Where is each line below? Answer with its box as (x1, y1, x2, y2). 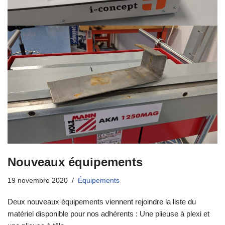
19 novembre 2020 (8, 177, 68, 185)
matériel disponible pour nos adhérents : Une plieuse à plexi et (8, 209, 209, 218)
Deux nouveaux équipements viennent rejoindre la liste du (8, 197, 196, 206)
